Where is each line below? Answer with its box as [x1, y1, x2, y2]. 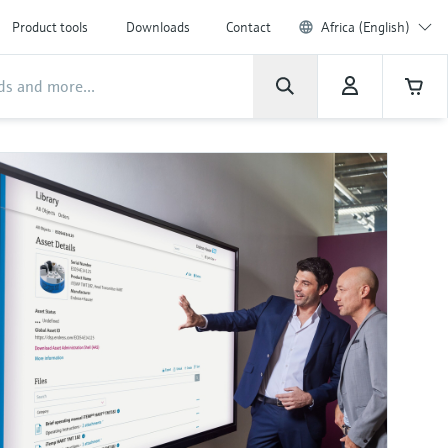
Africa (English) [321, 18, 410, 36]
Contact [226, 18, 271, 36]
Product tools [12, 18, 88, 36]
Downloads [126, 18, 190, 36]
